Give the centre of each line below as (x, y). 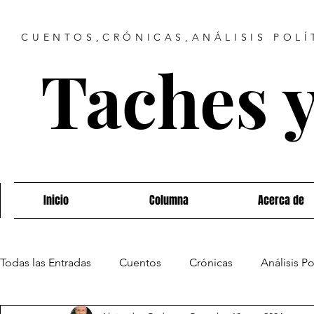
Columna (169, 200)
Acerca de (281, 200)
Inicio (56, 200)
